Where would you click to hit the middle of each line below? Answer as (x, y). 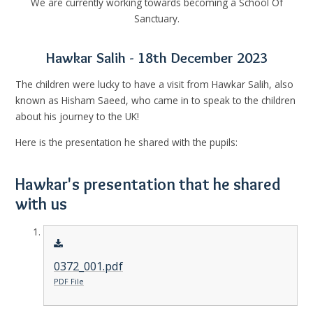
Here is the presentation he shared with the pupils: (127, 142)
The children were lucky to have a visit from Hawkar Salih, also (155, 84)
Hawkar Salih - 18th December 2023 (156, 58)
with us (42, 204)
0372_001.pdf (88, 266)
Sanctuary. (156, 19)
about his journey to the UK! (78, 116)
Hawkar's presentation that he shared (148, 184)
